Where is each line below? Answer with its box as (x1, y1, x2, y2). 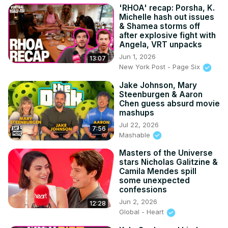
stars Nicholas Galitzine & (119, 157, 218, 167)
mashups (119, 107, 154, 118)
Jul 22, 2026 (119, 120, 159, 129)
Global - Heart (119, 208, 166, 216)
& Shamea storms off (119, 21, 200, 32)
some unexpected (119, 176, 190, 186)
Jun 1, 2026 (119, 52, 156, 61)
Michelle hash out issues (119, 12, 214, 22)
